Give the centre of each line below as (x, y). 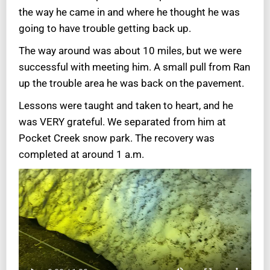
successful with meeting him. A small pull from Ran (134, 67)
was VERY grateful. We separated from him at (122, 122)
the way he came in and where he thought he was (129, 12)
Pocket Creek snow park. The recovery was (117, 138)
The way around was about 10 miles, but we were (130, 51)
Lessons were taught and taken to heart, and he (126, 106)
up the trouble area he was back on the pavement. (131, 83)
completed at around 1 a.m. (81, 155)
